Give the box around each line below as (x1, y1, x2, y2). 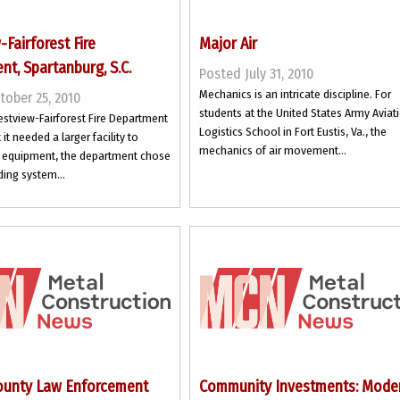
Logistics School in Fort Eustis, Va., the (199, 124, 387, 139)
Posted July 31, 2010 (199, 65, 314, 82)
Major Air (199, 34, 258, 54)
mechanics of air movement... (199, 143, 347, 158)
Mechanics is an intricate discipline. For (199, 87, 392, 102)
